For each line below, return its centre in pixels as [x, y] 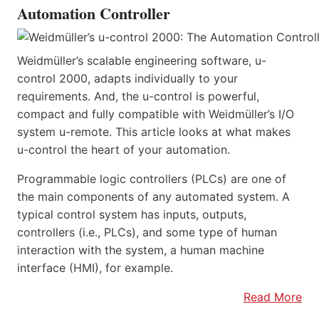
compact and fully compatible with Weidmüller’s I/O [156, 114]
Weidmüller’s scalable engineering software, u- [142, 61]
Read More [273, 297]
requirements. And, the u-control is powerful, [138, 96]
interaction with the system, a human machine [141, 250]
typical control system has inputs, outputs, [132, 215]
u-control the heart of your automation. [124, 150]
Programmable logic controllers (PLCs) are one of [152, 179]
